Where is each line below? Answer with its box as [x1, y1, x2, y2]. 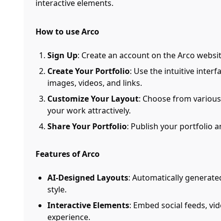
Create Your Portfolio [47, 66, 130, 76]
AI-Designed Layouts [47, 172, 128, 183]
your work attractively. [47, 105, 131, 116]
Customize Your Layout [47, 93, 139, 104]
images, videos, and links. [47, 77, 142, 88]
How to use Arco [36, 26, 99, 37]
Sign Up [47, 50, 77, 61]
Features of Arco [36, 148, 100, 159]
